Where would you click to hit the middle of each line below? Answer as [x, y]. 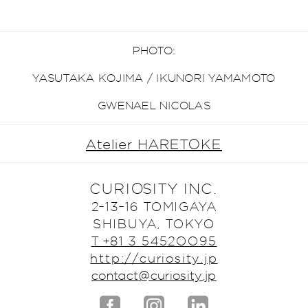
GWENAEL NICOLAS [154, 105]
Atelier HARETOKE [154, 144]
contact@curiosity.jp [154, 275]
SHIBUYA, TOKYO [154, 223]
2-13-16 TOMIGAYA [154, 206]
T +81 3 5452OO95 [154, 241]
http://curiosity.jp [154, 258]
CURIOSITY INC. [154, 188]
